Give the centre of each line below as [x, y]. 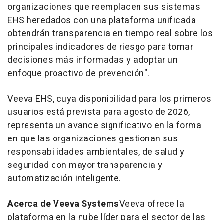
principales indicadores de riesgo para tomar [100, 47]
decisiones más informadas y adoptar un [93, 60]
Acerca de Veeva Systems [63, 204]
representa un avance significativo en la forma [104, 125]
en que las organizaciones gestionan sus [93, 139]
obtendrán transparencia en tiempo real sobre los [110, 34]
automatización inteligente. [64, 179]
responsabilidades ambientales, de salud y [96, 152]
